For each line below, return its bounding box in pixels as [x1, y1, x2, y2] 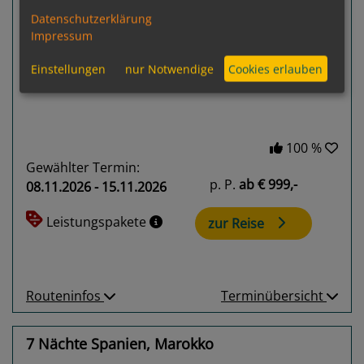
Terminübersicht [221, 287, 327, 305]
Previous [48, 26, 102, 45]
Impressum [31, 28, 93, 44]
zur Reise [208, 214, 264, 232]
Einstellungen [31, 61, 106, 77]
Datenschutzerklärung [31, 11, 152, 27]
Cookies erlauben [228, 61, 323, 77]
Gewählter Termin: [26, 158, 140, 176]
